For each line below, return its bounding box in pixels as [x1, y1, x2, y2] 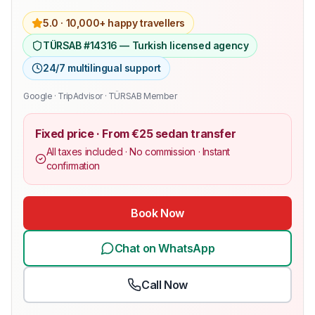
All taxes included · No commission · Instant [46, 145, 230, 157]
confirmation [46, 159, 100, 172]
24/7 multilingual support [43, 61, 161, 74]
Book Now [131, 205, 184, 220]
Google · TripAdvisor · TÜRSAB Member [23, 90, 177, 101]
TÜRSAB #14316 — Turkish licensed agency [43, 39, 249, 51]
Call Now [141, 277, 188, 292]
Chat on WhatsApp [114, 240, 215, 255]
